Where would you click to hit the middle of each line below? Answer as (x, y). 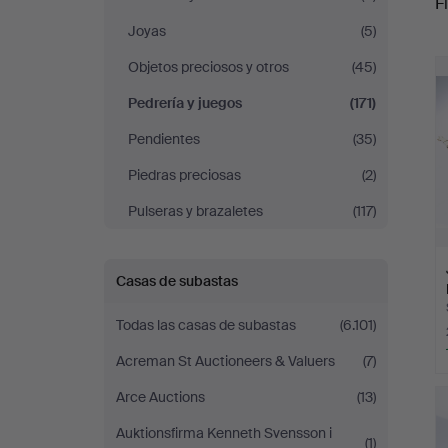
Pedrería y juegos (185, 103)
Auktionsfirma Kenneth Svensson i (224, 433)
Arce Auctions (160, 397)
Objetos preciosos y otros (208, 67)
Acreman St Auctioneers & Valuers (225, 361)
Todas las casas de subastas (206, 325)
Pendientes (164, 139)
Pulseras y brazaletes (195, 211)
